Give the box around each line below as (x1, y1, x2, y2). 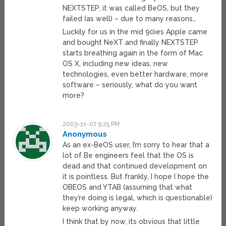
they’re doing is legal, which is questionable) (63, 194, 213, 202)
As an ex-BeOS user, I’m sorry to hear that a (63, 141, 210, 149)
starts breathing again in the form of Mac (63, 49, 203, 58)
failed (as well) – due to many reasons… (63, 15, 197, 23)
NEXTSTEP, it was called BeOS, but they (63, 4, 200, 13)
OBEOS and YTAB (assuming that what (63, 183, 193, 192)
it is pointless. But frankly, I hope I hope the (63, 173, 209, 181)
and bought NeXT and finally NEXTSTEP (63, 38, 199, 47)
